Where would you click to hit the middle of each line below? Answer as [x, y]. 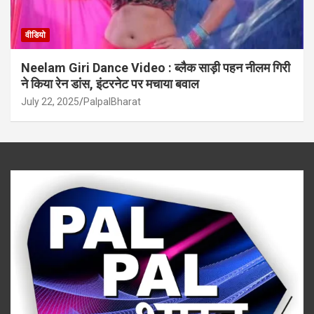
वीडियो [35, 35]
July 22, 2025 [50, 101]
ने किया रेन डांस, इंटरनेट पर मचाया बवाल [110, 83]
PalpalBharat [112, 101]
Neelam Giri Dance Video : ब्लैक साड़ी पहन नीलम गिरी [156, 67]
